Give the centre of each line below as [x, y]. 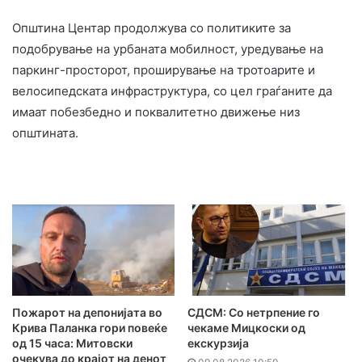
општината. [45, 133]
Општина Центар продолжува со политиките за [152, 28]
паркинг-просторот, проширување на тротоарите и [164, 70]
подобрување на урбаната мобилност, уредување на [168, 49]
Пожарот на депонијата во [87, 312]
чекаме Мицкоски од [246, 327]
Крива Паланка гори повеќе [90, 327]
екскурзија [218, 343]
